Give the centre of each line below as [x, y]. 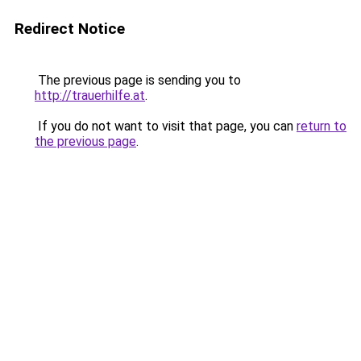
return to [322, 126]
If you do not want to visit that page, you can [166, 126]
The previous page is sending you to [138, 80]
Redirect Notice [70, 29]
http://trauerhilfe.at [90, 95]
